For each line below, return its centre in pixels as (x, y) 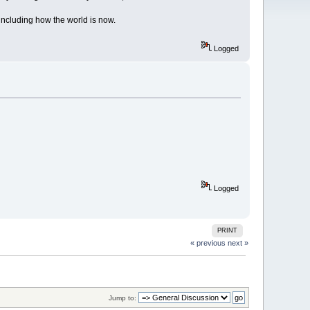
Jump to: (122, 298)
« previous (208, 243)
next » (238, 243)
